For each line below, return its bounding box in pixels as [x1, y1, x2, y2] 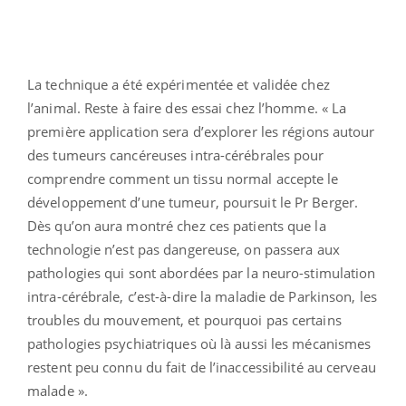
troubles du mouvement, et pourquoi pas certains [27, 311, 342, 330]
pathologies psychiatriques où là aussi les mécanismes [27, 334, 372, 353]
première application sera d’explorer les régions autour [27, 122, 375, 141]
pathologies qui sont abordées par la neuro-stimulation [27, 264, 376, 283]
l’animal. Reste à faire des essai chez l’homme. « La [27, 99, 347, 118]
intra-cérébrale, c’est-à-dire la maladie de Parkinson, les [27, 287, 377, 306]
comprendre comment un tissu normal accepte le [27, 169, 339, 188]
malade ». [27, 382, 88, 401]
